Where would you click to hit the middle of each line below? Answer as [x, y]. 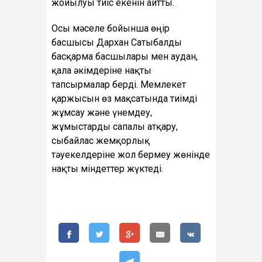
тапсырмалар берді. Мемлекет [119, 85]
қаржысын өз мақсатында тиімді [124, 99]
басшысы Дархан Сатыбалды [117, 43]
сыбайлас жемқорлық [101, 141]
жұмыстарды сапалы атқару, [115, 127]
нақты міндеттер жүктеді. [107, 169]
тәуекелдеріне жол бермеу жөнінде [131, 155]
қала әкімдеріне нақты [101, 71]
